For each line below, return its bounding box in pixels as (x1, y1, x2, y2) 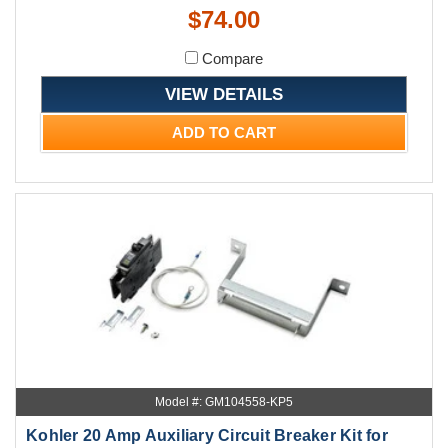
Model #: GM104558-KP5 (155, 394, 293, 409)
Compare (198, 50, 263, 68)
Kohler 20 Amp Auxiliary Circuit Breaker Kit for (26, 426, 388, 444)
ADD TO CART (172, 124, 276, 142)
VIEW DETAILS (165, 85, 283, 104)
